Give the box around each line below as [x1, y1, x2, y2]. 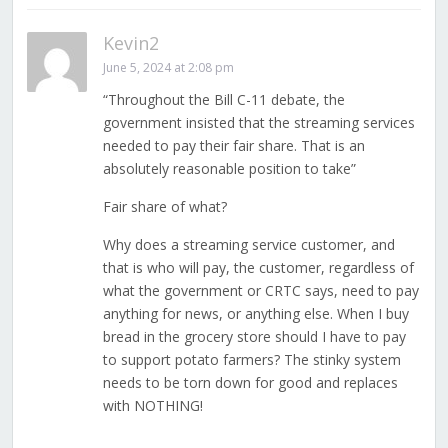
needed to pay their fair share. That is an [102, 136, 365, 156]
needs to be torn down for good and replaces [102, 373, 398, 393]
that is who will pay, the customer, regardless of [102, 258, 414, 278]
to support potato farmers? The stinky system [102, 350, 401, 370]
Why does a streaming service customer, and [102, 235, 395, 255]
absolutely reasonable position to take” [102, 159, 356, 179]
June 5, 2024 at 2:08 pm [102, 59, 234, 77]
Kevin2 [102, 31, 159, 56]
